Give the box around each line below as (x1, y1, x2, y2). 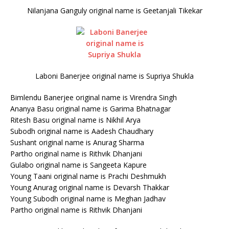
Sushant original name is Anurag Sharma (10, 138, 144, 147)
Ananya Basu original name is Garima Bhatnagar (10, 104, 171, 113)
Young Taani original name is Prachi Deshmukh (10, 171, 166, 181)
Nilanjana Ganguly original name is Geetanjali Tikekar (27, 6, 202, 15)
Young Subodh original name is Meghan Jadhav (10, 194, 166, 203)
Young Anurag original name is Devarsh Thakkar (10, 182, 169, 192)
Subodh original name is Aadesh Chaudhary (10, 126, 153, 136)
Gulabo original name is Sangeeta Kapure (10, 160, 147, 170)
